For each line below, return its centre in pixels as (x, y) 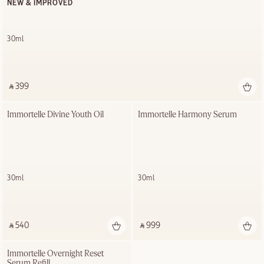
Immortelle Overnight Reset (55, 254)
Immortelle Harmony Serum (187, 115)
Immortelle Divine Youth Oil (55, 115)
